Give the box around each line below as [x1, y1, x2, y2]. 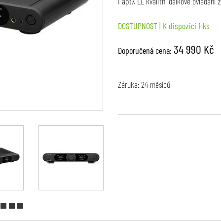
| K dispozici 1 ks [157, 20, 210, 31]
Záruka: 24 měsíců [117, 78, 170, 90]
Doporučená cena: [117, 44, 174, 56]
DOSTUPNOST [117, 20, 157, 31]
